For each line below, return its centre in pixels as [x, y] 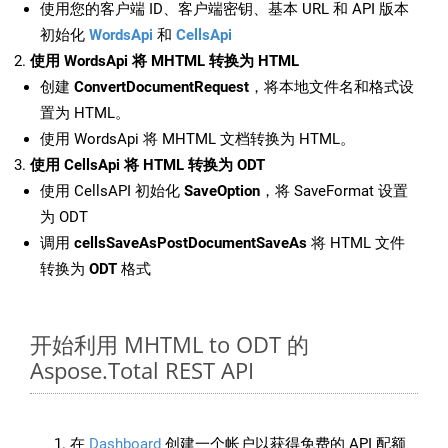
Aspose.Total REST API [142, 370]
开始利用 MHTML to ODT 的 [169, 344]
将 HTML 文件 [356, 243]
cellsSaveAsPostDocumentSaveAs [190, 243]
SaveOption [222, 191]
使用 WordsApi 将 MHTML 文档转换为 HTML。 [197, 139]
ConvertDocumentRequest [161, 87]
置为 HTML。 [85, 113]
